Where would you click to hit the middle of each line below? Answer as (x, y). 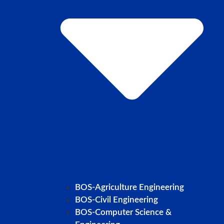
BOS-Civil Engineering (116, 199)
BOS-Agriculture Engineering (129, 187)
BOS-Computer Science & (123, 212)
